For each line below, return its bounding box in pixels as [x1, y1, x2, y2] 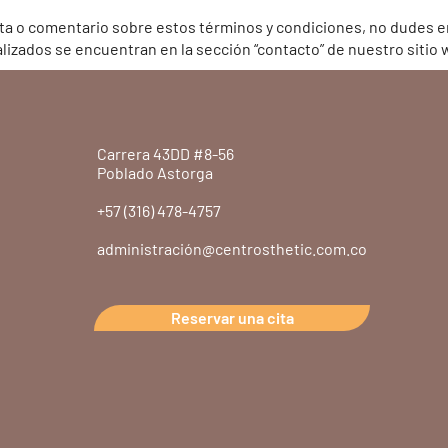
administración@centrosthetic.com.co [97, 239, 368, 258]
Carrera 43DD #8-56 [97, 144, 235, 163]
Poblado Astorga [97, 163, 214, 182]
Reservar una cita [170, 308, 294, 327]
